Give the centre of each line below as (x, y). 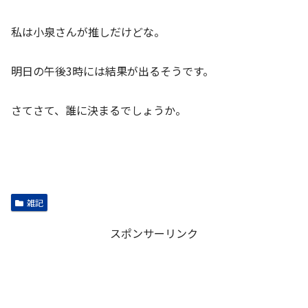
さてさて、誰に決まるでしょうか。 (99, 110)
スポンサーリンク (154, 233)
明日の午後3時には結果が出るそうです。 (112, 71)
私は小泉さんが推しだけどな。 (88, 32)
